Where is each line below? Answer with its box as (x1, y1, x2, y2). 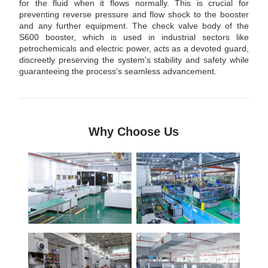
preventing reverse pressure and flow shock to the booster (19, 10, 249, 20)
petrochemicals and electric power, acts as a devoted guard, (19, 44, 249, 54)
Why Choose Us (89, 125, 179, 139)
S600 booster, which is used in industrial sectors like (19, 32, 249, 42)
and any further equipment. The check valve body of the (19, 21, 249, 31)
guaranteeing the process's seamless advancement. (19, 66, 217, 77)
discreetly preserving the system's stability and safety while (19, 55, 249, 65)
